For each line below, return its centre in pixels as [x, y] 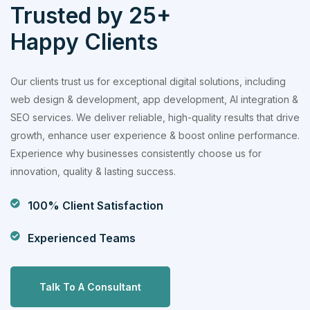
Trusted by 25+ [91, 15]
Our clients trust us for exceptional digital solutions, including [148, 81]
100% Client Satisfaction [95, 205]
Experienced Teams [82, 238]
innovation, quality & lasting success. [93, 171]
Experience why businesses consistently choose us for [136, 153]
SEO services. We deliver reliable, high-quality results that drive [155, 117]
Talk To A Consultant [90, 286]
